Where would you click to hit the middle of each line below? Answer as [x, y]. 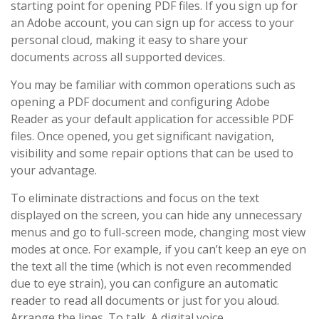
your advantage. [54, 170]
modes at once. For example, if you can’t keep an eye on [158, 249]
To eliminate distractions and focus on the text [135, 198]
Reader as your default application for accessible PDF [152, 119]
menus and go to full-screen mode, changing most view [158, 232]
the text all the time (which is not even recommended [151, 266]
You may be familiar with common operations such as [153, 85]
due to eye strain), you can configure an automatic [144, 283]
